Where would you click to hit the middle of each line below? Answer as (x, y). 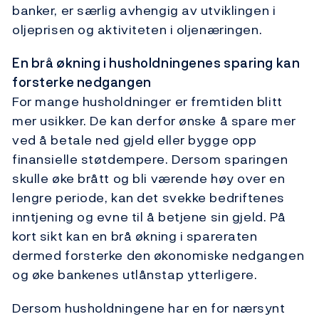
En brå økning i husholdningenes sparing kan (156, 63)
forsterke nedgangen (82, 83)
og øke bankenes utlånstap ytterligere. (135, 275)
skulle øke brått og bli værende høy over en (149, 179)
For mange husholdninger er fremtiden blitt (147, 102)
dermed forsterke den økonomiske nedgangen (158, 256)
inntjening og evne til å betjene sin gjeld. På (149, 217)
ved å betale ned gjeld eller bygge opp (135, 140)
